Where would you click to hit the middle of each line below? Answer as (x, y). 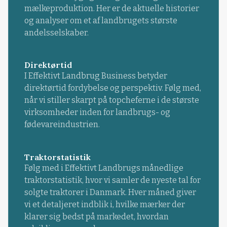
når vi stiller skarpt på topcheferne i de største (111, 100)
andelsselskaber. (56, 33)
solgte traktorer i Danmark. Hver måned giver (110, 192)
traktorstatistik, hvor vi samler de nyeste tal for (112, 180)
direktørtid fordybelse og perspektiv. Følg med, (112, 88)
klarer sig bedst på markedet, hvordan (96, 216)
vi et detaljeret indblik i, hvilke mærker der (104, 204)
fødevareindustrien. (62, 125)
